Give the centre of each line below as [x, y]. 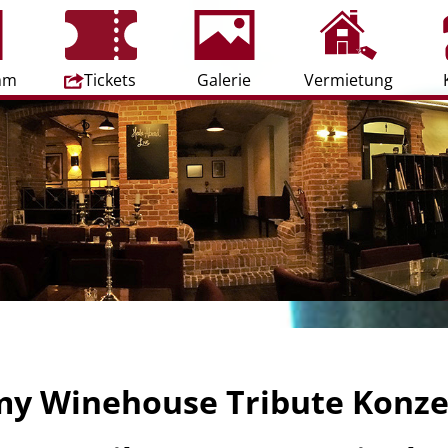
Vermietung [348, 80]
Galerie [224, 80]
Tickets [110, 80]
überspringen [274, 32]
